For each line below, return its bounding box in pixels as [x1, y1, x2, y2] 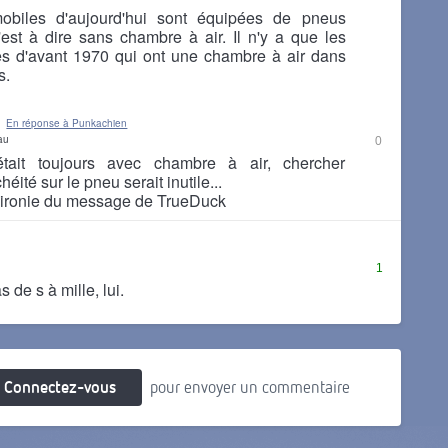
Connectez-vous [3, 376, 116, 397]
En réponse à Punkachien [6, 116, 128, 130]
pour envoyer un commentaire [150, 376, 350, 397]
